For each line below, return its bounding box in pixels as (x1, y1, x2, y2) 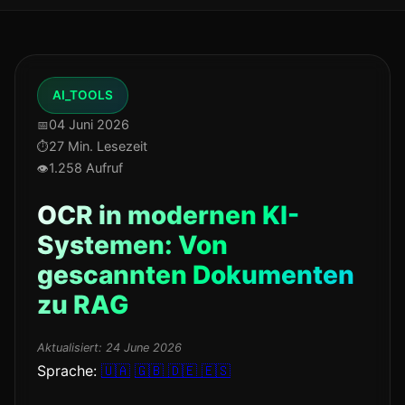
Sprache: (37, 362, 97, 380)
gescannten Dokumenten (37, 259, 354, 290)
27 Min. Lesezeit (49, 138, 147, 154)
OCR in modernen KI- (37, 200, 299, 231)
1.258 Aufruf (49, 160, 123, 175)
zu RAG (37, 289, 128, 320)
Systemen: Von (37, 230, 228, 260)
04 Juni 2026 (49, 117, 129, 132)
